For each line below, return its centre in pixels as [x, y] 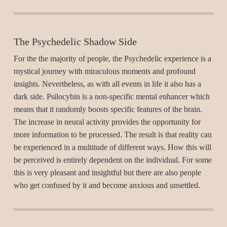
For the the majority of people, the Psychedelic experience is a [112, 59]
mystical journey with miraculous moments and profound [104, 71]
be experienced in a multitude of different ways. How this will [112, 147]
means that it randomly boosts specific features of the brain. [108, 109]
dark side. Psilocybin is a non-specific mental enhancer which [111, 97]
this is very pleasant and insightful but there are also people [107, 173]
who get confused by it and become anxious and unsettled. [107, 185]
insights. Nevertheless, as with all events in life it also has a [107, 84]
